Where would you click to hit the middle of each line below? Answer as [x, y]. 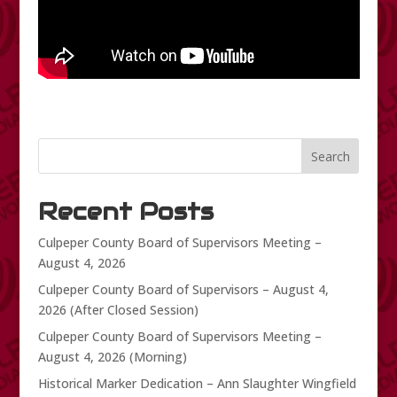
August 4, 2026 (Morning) [112, 357]
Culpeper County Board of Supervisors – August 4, [183, 290]
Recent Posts [125, 212]
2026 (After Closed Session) [118, 310]
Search [330, 157]
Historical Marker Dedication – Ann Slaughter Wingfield [197, 384]
